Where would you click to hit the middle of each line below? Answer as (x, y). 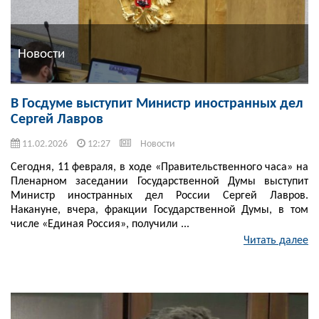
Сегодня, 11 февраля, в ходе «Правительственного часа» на (159, 168)
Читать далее (276, 241)
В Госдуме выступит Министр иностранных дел (157, 104)
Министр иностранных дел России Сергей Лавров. (159, 196)
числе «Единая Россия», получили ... (100, 225)
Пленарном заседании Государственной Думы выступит (159, 182)
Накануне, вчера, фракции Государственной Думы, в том (159, 210)
